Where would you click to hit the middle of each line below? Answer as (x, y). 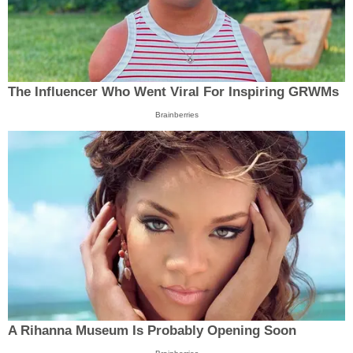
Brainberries (176, 115)
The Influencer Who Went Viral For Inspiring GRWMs (173, 92)
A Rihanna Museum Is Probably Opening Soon (152, 330)
